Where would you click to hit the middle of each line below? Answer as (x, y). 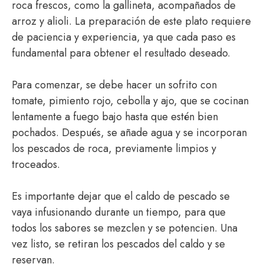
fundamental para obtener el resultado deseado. (121, 53)
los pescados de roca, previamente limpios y (114, 148)
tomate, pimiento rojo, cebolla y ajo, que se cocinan (130, 101)
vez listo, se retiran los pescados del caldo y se (118, 244)
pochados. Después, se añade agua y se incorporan (129, 133)
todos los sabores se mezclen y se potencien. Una (125, 228)
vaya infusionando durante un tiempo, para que (119, 212)
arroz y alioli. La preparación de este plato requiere (131, 21)
